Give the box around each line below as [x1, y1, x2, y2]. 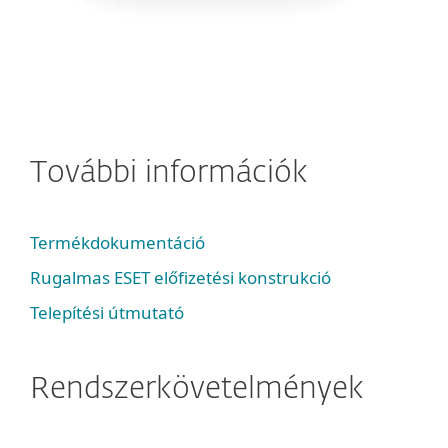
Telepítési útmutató [30, 301, 184, 324]
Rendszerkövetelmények [30, 375, 364, 405]
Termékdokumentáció [30, 231, 205, 254]
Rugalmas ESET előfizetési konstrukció [30, 266, 331, 289]
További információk [30, 159, 308, 189]
